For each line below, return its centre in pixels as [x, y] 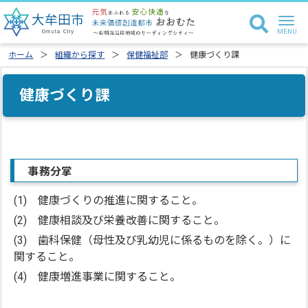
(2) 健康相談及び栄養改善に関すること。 [120, 220]
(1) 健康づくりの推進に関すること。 [109, 200]
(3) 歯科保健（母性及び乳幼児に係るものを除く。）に [153, 240]
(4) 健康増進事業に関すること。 [98, 277]
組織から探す [80, 55]
